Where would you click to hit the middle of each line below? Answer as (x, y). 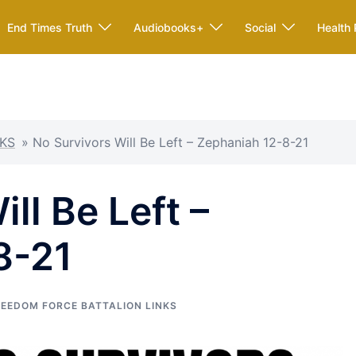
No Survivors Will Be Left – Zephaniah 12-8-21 (170, 142)
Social (260, 27)
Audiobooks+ (168, 27)
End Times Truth (50, 27)
